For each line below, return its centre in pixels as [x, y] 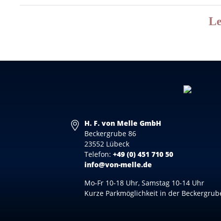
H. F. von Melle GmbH [123, 123]
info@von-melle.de [118, 165]
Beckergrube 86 [110, 133]
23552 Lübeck [107, 144]
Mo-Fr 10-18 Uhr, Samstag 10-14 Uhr [145, 183]
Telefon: [99, 154]
